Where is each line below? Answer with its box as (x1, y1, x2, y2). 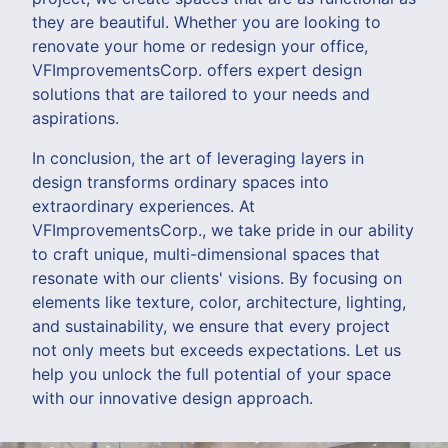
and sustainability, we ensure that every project (32, 315, 390, 336)
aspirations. (32, 107, 119, 128)
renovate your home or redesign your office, (32, 35, 368, 56)
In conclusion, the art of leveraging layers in (32, 147, 364, 168)
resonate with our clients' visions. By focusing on (32, 267, 402, 288)
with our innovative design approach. (32, 387, 313, 408)
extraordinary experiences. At (32, 195, 255, 216)
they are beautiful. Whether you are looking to (32, 11, 381, 32)
